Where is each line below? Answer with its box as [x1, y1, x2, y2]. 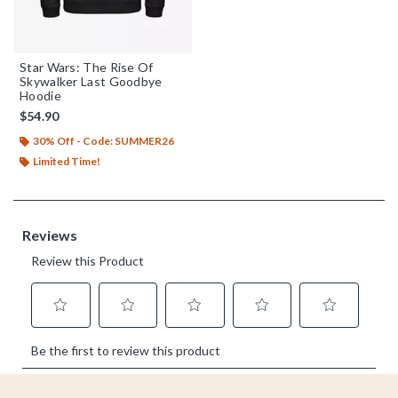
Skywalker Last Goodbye [20, 73, 163, 89]
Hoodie [20, 87, 61, 103]
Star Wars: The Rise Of [20, 59, 154, 75]
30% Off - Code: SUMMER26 [33, 133, 174, 147]
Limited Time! [33, 154, 100, 168]
